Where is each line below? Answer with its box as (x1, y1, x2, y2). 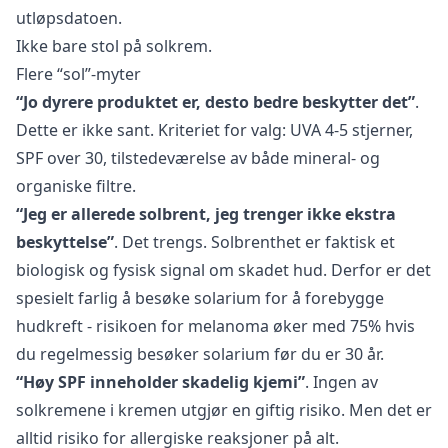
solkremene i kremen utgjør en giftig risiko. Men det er (16, 398, 432, 421)
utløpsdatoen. (16, 6, 122, 29)
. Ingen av (305, 370, 378, 393)
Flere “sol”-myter (16, 62, 141, 85)
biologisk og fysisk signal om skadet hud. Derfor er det (16, 258, 431, 281)
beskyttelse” (16, 230, 114, 253)
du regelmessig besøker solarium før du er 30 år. (16, 342, 384, 365)
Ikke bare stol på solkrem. (16, 34, 212, 57)
